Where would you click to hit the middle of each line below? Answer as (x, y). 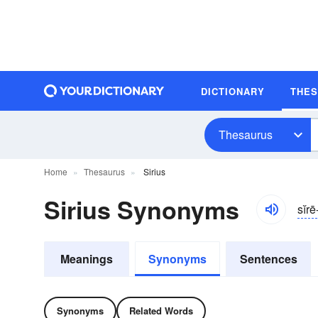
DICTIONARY (233, 91)
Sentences (268, 259)
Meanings (87, 259)
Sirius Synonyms (142, 209)
